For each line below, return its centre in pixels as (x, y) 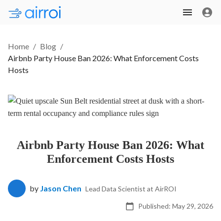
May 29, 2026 (193, 206)
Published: (155, 206)
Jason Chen (61, 188)
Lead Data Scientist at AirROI (131, 188)
